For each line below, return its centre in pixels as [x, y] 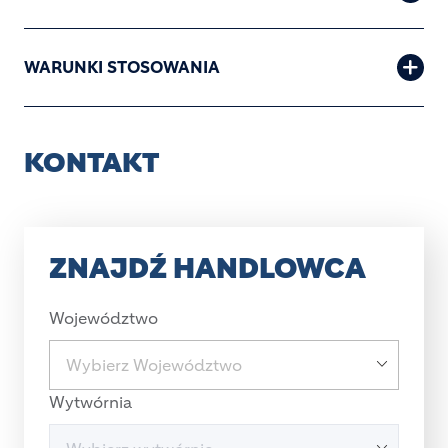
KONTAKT [91, 162]
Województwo [103, 317]
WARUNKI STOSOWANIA [122, 67]
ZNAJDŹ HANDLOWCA [207, 268]
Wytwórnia [90, 401]
